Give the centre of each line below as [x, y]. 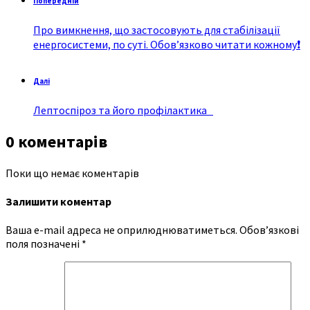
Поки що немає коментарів [72, 173]
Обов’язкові [269, 230]
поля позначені [44, 244]
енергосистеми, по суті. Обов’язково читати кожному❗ [167, 44]
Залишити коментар [58, 201]
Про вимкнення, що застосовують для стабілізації [157, 29]
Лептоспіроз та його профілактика [123, 110]
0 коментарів [56, 141]
